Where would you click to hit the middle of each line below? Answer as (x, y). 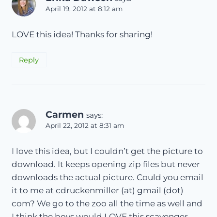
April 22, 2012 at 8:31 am (85, 125)
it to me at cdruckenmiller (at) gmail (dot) (98, 190)
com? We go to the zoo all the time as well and (107, 203)
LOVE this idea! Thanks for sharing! (82, 34)
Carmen (65, 114)
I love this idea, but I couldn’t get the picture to (107, 151)
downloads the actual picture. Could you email (108, 177)
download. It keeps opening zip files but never (106, 164)
